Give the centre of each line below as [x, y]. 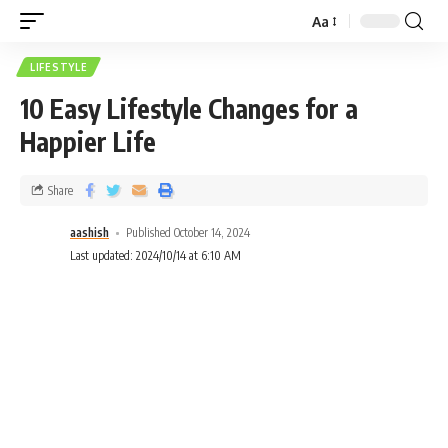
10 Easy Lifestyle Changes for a [189, 108]
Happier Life [88, 141]
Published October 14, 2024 [188, 232]
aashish [89, 232]
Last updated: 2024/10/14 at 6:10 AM [155, 255]
